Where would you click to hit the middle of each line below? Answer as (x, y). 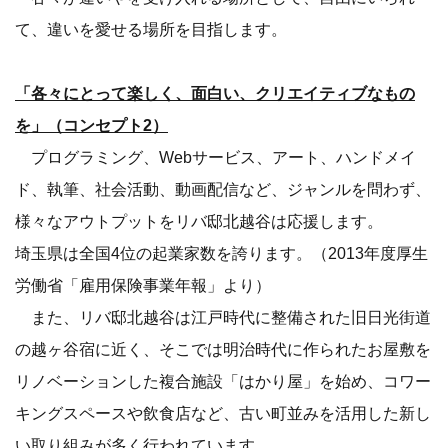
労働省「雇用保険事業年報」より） (143, 285)
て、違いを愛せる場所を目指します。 (151, 29)
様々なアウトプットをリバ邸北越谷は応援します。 (199, 221)
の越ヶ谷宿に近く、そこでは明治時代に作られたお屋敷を (223, 349)
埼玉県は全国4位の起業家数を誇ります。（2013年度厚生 (221, 253)
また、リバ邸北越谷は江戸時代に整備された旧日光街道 (223, 317)
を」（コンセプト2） (91, 125)
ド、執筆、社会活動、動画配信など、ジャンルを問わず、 (223, 189)
